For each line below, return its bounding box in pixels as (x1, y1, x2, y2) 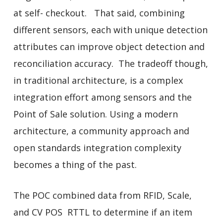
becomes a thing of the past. (13, 158, 137, 170)
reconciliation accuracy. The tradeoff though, (13, 57, 208, 69)
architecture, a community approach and (13, 124, 189, 137)
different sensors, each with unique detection (13, 23, 208, 36)
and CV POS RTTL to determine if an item (13, 206, 192, 218)
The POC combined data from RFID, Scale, (13, 189, 192, 201)
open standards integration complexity (13, 141, 181, 154)
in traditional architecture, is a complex (13, 74, 183, 86)
